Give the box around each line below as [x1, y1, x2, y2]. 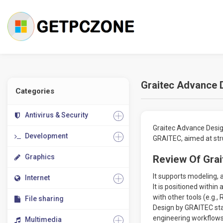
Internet [25, 174, 50, 182]
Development [25, 132, 68, 140]
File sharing [25, 195, 64, 203]
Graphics [25, 153, 55, 161]
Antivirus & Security [25, 111, 88, 119]
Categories [15, 87, 54, 96]
